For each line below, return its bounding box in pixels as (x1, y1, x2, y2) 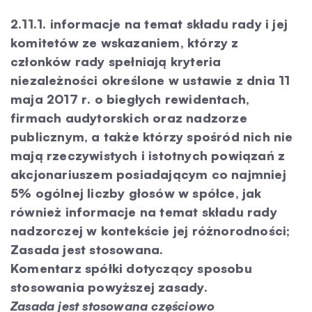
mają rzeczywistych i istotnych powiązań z (10, 148, 286, 163)
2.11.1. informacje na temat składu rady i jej (10, 16, 288, 31)
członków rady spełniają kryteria (10, 54, 221, 69)
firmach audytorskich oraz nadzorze (10, 110, 247, 125)
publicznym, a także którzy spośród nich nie (10, 129, 293, 144)
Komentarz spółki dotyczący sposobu (10, 260, 252, 276)
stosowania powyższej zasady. (10, 279, 208, 295)
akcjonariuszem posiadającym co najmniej (10, 166, 286, 182)
